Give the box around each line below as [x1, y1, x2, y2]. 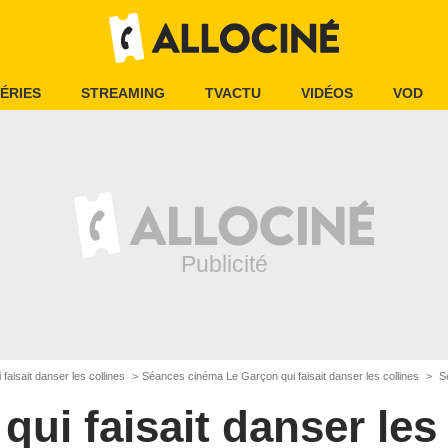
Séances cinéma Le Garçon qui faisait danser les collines [142, 370, 422, 382]
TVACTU [205, 85, 261, 101]
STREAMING [81, 85, 165, 101]
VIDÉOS [301, 85, 353, 101]
